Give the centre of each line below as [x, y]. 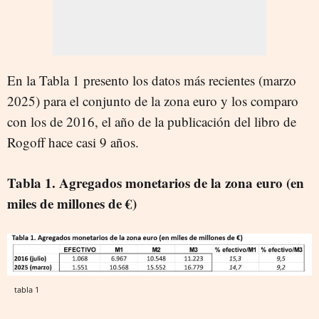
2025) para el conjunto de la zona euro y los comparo [153, 100]
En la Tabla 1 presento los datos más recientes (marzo [152, 80]
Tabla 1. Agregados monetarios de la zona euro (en [156, 182]
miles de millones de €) [72, 203]
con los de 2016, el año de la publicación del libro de [152, 121]
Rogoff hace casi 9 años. [73, 142]
